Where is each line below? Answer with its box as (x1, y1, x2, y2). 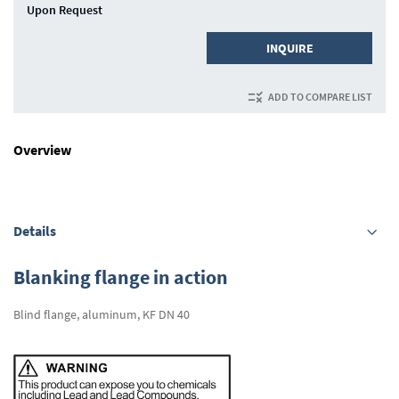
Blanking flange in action (13, 265, 228, 290)
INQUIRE (265, 40, 313, 56)
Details (13, 222, 56, 240)
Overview (13, 141, 71, 159)
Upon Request (27, 2, 102, 18)
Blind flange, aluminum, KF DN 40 (13, 306, 190, 323)
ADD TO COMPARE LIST (268, 90, 372, 103)
